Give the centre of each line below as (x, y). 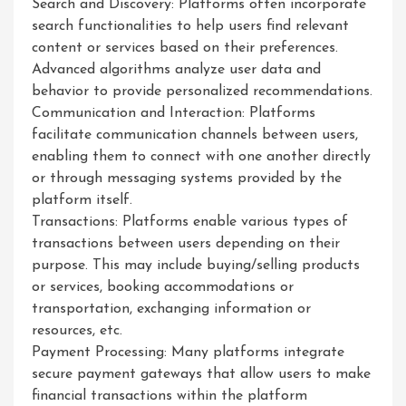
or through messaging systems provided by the (187, 179)
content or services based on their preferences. (185, 48)
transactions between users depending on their (186, 244)
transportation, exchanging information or (171, 309)
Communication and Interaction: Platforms (174, 113)
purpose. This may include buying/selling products (196, 266)
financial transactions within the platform (169, 396)
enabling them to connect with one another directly (201, 157)
